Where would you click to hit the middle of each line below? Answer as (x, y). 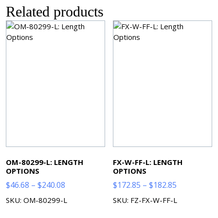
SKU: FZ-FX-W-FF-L (145, 200)
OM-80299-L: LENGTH (45, 162)
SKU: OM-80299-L (36, 200)
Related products (55, 11)
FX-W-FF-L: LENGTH (148, 162)
